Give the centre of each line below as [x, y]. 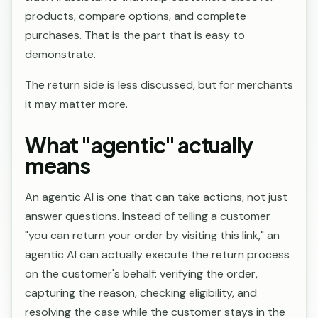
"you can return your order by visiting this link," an [152, 235]
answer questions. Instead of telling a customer [148, 216]
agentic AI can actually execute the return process [157, 254]
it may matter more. [76, 104]
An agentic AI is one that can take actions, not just [156, 197]
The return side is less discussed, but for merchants [159, 85]
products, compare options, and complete [136, 16]
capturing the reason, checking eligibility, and [141, 293]
